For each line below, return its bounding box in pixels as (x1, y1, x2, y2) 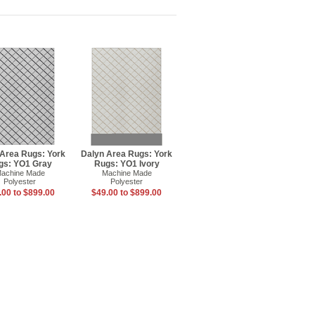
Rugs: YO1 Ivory (94, 159, 160, 169)
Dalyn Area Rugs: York (81, 149, 172, 159)
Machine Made (101, 169, 152, 177)
